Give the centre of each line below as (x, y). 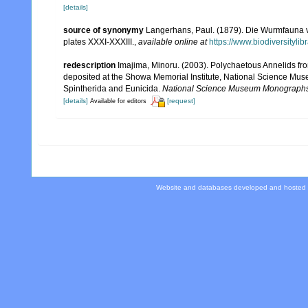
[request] (181, 101)
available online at (173, 42)
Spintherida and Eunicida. (113, 89)
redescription (89, 66)
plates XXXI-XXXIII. (99, 42)
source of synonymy (103, 30)
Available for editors (118, 101)
